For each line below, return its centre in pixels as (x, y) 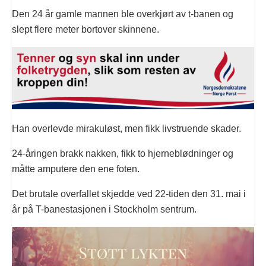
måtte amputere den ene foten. (76, 169)
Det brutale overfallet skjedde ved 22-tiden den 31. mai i (129, 194)
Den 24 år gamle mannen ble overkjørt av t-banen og (123, 14)
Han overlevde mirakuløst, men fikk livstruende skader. (126, 128)
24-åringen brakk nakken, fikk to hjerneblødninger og (123, 153)
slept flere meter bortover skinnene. (85, 29)
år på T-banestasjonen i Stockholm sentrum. (104, 209)
